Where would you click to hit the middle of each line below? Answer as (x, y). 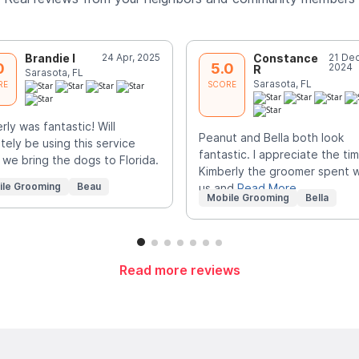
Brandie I (50, 58)
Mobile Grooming (248, 198)
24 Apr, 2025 (131, 57)
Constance (286, 58)
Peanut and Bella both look (271, 138)
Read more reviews (179, 270)
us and (218, 188)
